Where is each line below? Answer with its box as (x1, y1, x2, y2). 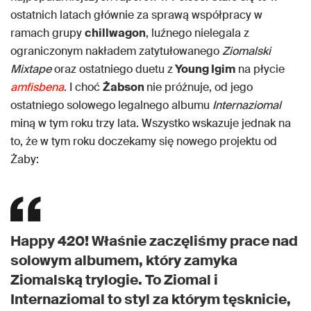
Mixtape (10, 62, 51, 77)
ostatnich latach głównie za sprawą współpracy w (10, 8, 262, 23)
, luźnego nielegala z (146, 26, 249, 41)
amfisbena (10, 80, 64, 95)
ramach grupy (10, 26, 85, 41)
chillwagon (85, 26, 146, 41)
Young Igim (173, 62, 235, 77)
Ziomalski (222, 44, 271, 59)
